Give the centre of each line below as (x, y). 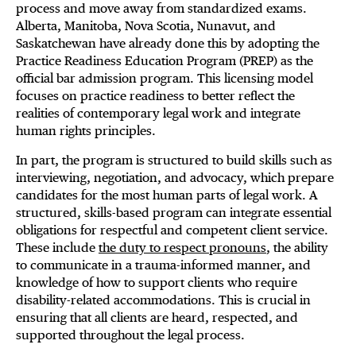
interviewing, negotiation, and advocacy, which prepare (175, 178)
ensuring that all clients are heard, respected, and (157, 318)
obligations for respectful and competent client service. (172, 230)
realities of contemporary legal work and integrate (158, 114)
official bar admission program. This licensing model (164, 79)
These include (57, 248)
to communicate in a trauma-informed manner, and (163, 265)
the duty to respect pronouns (182, 248)
